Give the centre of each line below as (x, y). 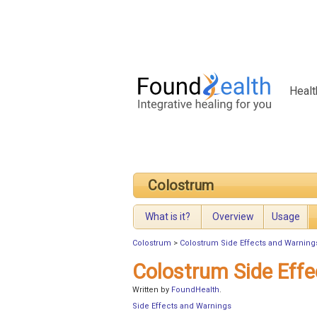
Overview (233, 217)
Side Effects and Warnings (182, 306)
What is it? (168, 217)
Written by (152, 290)
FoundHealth (195, 290)
